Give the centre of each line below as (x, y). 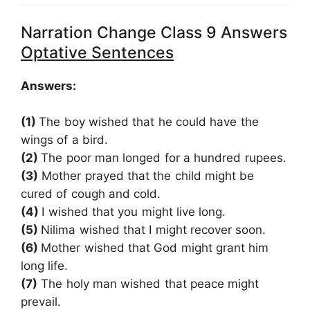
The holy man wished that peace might (148, 283)
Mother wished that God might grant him (155, 247)
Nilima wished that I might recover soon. (154, 229)
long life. (45, 265)
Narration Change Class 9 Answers (154, 33)
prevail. (41, 301)
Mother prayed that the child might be (146, 175)
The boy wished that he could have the (149, 121)
